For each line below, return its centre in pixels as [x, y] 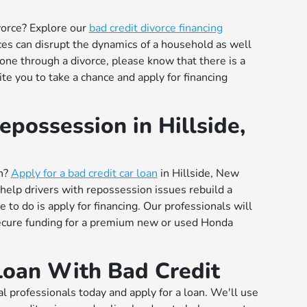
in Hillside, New [198, 173]
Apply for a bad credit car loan [84, 173]
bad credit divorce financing [156, 28]
